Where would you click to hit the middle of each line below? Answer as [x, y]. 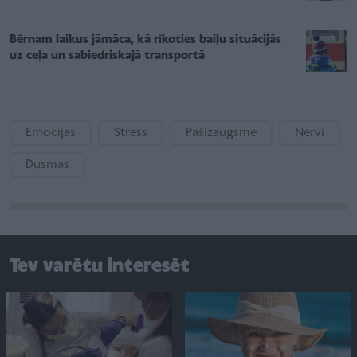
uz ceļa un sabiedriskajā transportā [107, 55]
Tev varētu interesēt [100, 266]
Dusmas [47, 165]
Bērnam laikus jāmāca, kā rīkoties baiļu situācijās [145, 39]
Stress [131, 133]
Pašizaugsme [221, 133]
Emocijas [51, 133]
